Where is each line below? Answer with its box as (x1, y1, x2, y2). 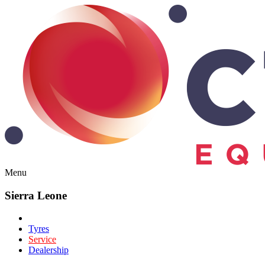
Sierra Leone (5, 189, 67, 202)
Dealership (28, 245, 69, 256)
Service (28, 234, 56, 245)
